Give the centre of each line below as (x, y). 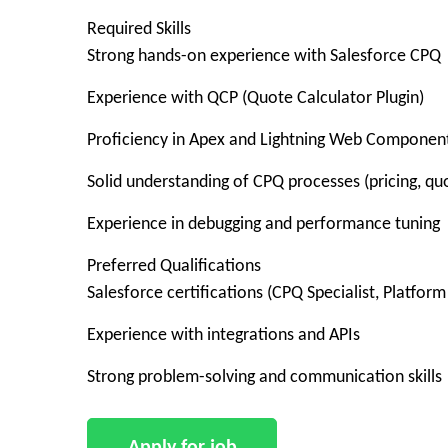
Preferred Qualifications (174, 266)
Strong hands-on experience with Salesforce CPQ (264, 56)
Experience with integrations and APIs (223, 335)
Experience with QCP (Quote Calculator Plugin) (255, 98)
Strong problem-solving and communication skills (264, 377)
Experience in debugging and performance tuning (263, 224)
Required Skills (139, 29)
